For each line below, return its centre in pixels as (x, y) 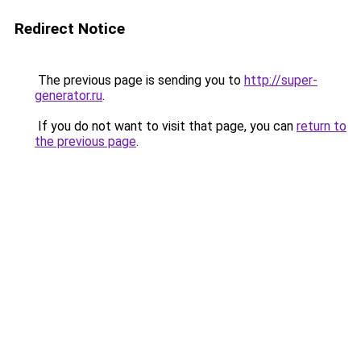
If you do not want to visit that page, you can (166, 126)
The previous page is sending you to (139, 80)
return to (322, 126)
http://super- (281, 80)
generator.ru (68, 95)
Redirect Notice (70, 29)
